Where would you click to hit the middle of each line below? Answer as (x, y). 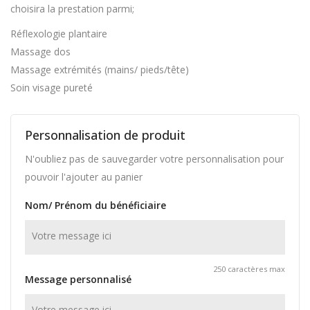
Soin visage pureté (52, 87)
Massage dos (42, 51)
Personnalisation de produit (105, 135)
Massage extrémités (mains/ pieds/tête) (100, 69)
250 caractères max (249, 268)
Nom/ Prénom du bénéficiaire (95, 205)
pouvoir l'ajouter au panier (84, 176)
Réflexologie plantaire (59, 33)
